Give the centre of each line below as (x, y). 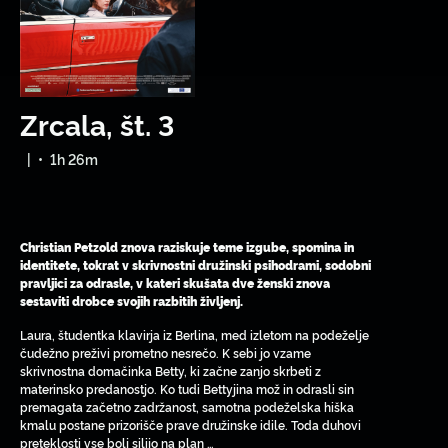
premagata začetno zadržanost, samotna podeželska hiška (187, 407)
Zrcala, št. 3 (97, 124)
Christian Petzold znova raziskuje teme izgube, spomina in (187, 247)
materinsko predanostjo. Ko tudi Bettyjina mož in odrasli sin (187, 389)
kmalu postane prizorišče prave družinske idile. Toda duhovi (190, 425)
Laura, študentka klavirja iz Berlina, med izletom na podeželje (194, 335)
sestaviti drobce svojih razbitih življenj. (131, 301)
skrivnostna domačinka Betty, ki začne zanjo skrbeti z (170, 371)
